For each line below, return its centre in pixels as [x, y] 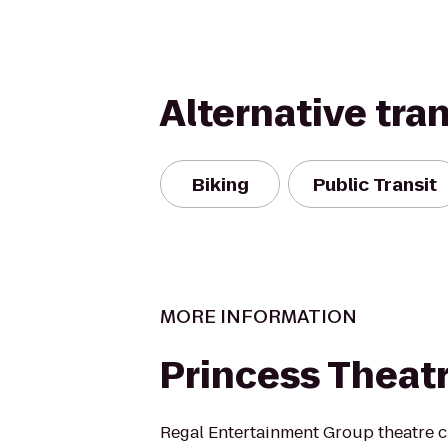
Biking [220, 184]
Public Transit [375, 184]
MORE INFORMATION [258, 316]
